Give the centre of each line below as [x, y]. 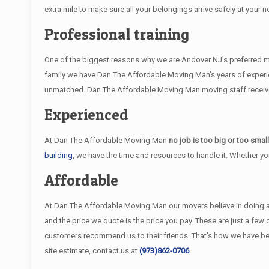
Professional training [117, 34]
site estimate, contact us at [92, 251]
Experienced [87, 115]
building [59, 155]
